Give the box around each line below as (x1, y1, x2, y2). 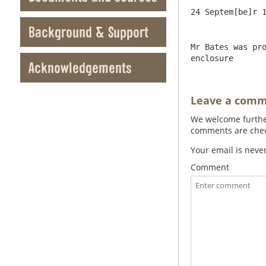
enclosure (191, 53, 233, 63)
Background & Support (28, 23, 148, 42)
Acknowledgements (28, 58, 132, 77)
